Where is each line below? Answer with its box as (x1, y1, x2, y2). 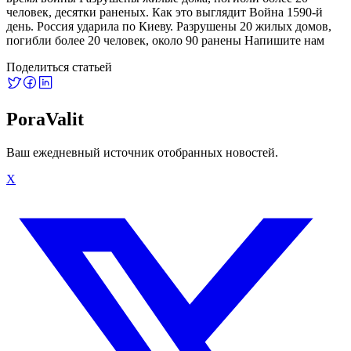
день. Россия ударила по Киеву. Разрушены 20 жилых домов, (6, 19, 331, 33)
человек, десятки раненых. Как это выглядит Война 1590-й (6, 5, 323, 19)
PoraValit (6, 108, 84, 129)
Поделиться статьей (6, 60, 112, 74)
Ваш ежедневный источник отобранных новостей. (6, 145, 278, 159)
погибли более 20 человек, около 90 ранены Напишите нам (6, 33, 324, 47)
